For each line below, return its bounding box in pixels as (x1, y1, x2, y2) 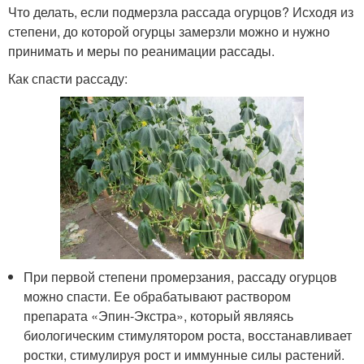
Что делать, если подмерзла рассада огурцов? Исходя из (8, 2, 353, 22)
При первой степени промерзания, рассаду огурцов (24, 266, 338, 286)
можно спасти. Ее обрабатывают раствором (24, 286, 292, 305)
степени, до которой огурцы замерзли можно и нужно (8, 22, 330, 41)
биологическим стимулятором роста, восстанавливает (24, 325, 353, 344)
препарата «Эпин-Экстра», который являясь (24, 305, 294, 325)
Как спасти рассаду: (8, 69, 128, 89)
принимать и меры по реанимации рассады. (8, 41, 275, 61)
